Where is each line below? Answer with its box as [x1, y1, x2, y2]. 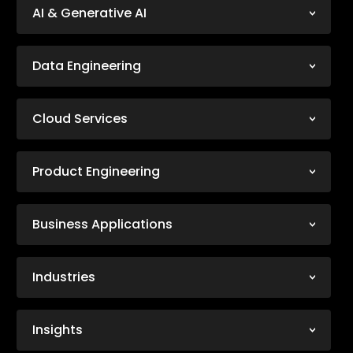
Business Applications [32, 215, 173, 234]
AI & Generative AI [32, 4, 147, 23]
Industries [32, 268, 96, 287]
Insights [32, 321, 84, 340]
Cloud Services [32, 110, 128, 128]
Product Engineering [32, 162, 161, 181]
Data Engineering [32, 57, 142, 76]
